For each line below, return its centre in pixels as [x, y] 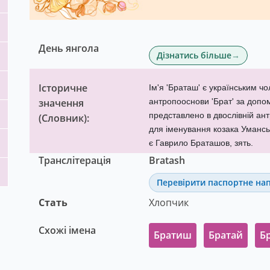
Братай [225, 235]
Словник [63, 118]
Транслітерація [75, 160]
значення [61, 103]
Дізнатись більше [194, 55]
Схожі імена [67, 230]
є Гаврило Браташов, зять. [201, 143]
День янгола [69, 48]
